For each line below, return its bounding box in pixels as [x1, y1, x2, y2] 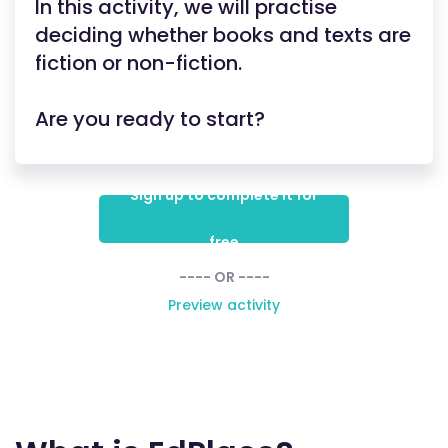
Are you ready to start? [35, 105, 265, 133]
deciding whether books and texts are [35, 21, 411, 49]
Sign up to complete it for [130, 185, 318, 205]
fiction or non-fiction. [35, 49, 242, 77]
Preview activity [168, 295, 280, 315]
